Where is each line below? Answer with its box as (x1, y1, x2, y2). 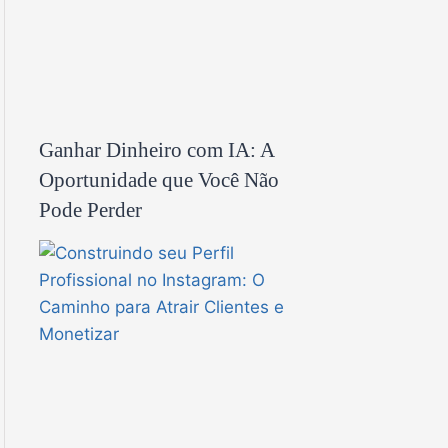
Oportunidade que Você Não (39, 168, 279, 191)
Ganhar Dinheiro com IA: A (39, 138, 274, 161)
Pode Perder (39, 198, 142, 221)
